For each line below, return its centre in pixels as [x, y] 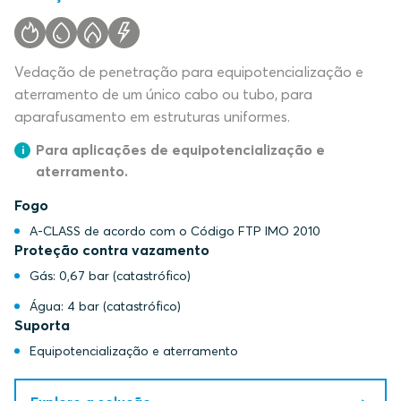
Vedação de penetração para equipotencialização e [189, 72]
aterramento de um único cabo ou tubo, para [163, 94]
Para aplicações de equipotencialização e [180, 149]
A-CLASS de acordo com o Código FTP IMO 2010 [175, 231]
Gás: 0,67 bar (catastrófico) [110, 276]
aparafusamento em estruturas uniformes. [152, 116]
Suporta [42, 325]
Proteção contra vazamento [112, 250]
